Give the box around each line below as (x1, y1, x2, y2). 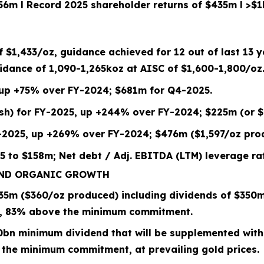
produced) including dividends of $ (65, 189, 240, 201)
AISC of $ (137, 62, 187, 74)
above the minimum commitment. (26, 206, 193, 217)
